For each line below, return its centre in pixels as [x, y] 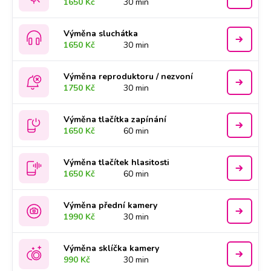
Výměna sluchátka [101, 34]
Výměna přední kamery [111, 205]
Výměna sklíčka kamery [112, 248]
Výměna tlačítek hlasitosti [117, 162]
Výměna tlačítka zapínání [115, 119]
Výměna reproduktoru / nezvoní [129, 77]
